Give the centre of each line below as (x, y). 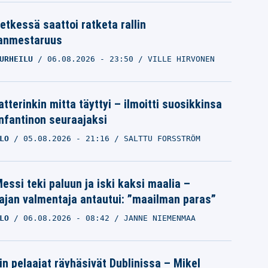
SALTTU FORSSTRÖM (162, 139)
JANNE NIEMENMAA (159, 218)
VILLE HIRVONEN (181, 59)
